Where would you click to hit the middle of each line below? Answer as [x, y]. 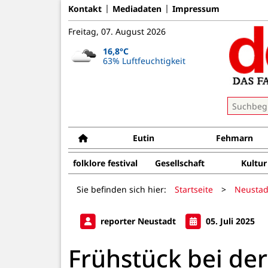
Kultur [254, 163]
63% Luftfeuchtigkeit [144, 60]
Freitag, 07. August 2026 [117, 31]
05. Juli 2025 [229, 221]
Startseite [194, 189]
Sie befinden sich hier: [121, 189]
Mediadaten [137, 8]
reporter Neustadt [138, 221]
